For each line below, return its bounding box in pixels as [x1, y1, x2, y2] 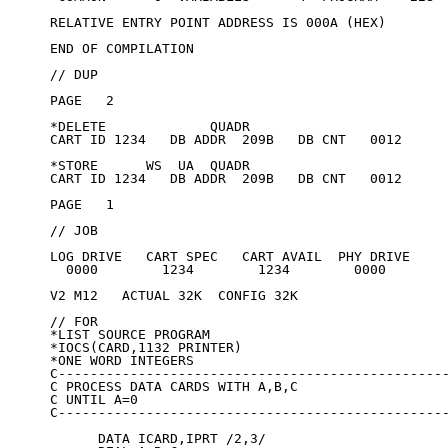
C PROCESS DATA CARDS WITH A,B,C [50, 379, 298, 395]
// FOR [50, 314, 98, 330]
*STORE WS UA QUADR [50, 158, 250, 174]
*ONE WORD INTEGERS [50, 353, 194, 369]
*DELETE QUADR [50, 119, 250, 135]
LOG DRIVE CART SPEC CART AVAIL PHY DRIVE [50, 249, 410, 265]
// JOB [50, 223, 98, 239]
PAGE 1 [50, 197, 114, 213]
